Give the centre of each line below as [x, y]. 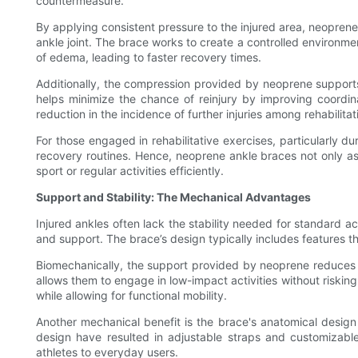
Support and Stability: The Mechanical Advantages [173, 197]
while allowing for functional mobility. [131, 296]
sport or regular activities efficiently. [130, 171]
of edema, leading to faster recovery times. [149, 58]
